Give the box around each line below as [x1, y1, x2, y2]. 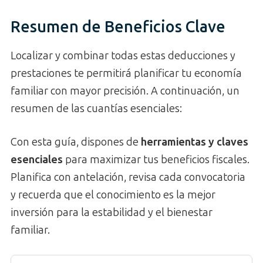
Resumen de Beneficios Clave [11, 18, 225, 37]
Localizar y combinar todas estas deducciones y [11, 49, 235, 62]
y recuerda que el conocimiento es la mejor [11, 188, 215, 201]
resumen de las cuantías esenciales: [11, 102, 182, 115]
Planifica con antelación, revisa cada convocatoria [11, 170, 245, 184]
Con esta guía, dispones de [11, 135, 141, 149]
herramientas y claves [141, 135, 248, 149]
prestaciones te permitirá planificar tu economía [11, 66, 242, 80]
